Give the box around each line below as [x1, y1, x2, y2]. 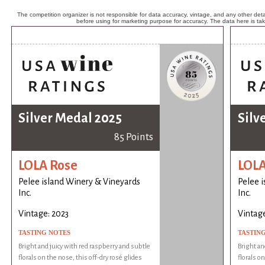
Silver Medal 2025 [18, 111, 122, 126]
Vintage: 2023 [18, 209, 69, 219]
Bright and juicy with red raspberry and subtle [18, 243, 151, 251]
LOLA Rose [18, 158, 78, 173]
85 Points [114, 131, 153, 143]
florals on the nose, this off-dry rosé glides [18, 254, 143, 262]
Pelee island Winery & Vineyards [18, 177, 141, 187]
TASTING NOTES [18, 229, 71, 237]
